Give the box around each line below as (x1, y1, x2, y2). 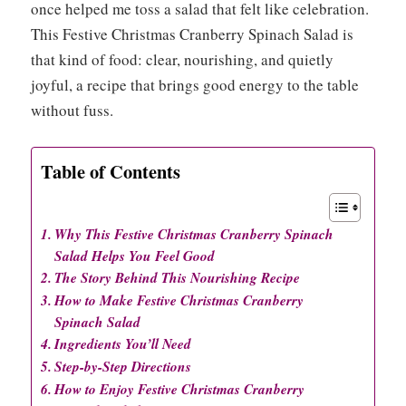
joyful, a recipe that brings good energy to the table (31, 74, 359, 96)
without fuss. (31, 100, 113, 121)
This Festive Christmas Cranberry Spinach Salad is (31, 24, 353, 45)
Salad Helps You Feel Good (54, 245, 216, 266)
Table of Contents (41, 157, 180, 185)
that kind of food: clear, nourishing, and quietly (31, 49, 333, 71)
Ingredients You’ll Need (54, 333, 192, 353)
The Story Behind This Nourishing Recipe (54, 266, 301, 287)
